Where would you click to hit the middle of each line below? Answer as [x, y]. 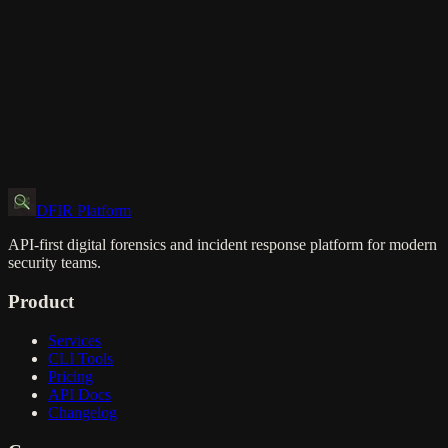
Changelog [82, 412]
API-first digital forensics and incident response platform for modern [222, 245]
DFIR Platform [83, 211]
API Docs [79, 394]
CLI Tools [80, 358]
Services [74, 340]
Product [41, 302]
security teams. [54, 263]
